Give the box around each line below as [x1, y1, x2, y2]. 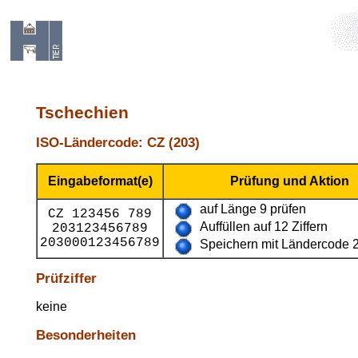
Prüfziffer [36, 270, 97, 287]
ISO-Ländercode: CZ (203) [36, 134, 200, 151]
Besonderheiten [36, 327, 136, 344]
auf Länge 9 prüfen [200, 201, 306, 216]
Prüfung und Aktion [229, 173, 349, 188]
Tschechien [36, 103, 129, 122]
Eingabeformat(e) [47, 173, 153, 188]
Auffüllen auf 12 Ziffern [200, 219, 328, 233]
